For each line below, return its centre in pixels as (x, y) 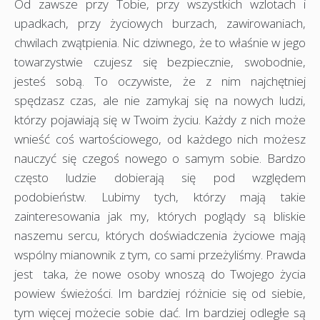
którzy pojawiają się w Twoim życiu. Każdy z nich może (160, 119)
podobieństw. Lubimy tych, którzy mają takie (160, 196)
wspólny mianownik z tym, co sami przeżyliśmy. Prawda (160, 254)
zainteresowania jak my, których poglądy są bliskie (160, 216)
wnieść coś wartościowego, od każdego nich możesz (160, 139)
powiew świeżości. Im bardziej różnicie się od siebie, (160, 293)
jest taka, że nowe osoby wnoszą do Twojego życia (160, 274)
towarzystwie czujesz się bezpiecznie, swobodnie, (160, 61)
